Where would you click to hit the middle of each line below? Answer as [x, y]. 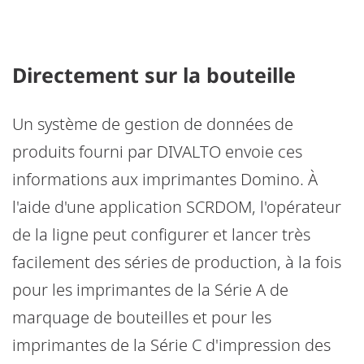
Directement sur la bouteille [154, 75]
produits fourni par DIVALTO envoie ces [157, 152]
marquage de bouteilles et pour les [142, 317]
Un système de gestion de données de [153, 124]
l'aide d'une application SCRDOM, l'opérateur [177, 207]
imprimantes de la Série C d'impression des [171, 345]
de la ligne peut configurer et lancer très [161, 234]
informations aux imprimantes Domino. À [165, 179]
